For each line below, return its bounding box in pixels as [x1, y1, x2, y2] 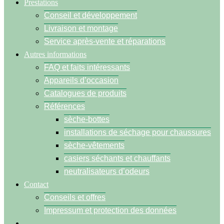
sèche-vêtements [64, 141, 124, 149]
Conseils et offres [44, 193, 105, 201]
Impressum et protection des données [44, 206, 176, 214]
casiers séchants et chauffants [64, 154, 170, 162]
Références [44, 102, 85, 110]
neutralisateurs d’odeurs [64, 167, 149, 175]
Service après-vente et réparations [44, 37, 165, 45]
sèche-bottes [64, 115, 109, 123]
